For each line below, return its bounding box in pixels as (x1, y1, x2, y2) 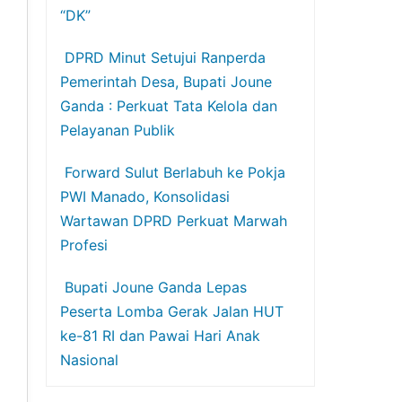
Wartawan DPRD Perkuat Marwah (60, 212, 288, 230)
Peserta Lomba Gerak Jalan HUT (60, 302, 284, 320)
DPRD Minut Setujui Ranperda (65, 48, 267, 66)
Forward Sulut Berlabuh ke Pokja (65, 163, 286, 181)
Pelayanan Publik (60, 121, 176, 139)
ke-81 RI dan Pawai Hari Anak (60, 327, 261, 345)
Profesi (60, 236, 109, 254)
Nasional (60, 351, 119, 369)
